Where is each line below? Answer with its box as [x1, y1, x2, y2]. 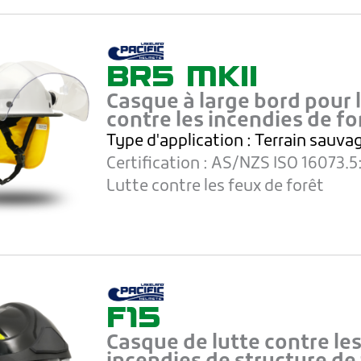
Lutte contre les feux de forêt [106, 179, 325, 196]
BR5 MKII [106, 55, 259, 97]
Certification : [106, 156, 212, 173]
